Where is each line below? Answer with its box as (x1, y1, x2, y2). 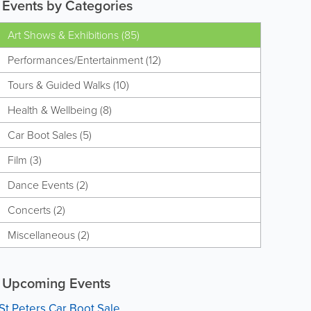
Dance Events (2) (7, 177, 88, 193)
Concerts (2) (7, 202, 65, 218)
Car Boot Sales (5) (7, 127, 92, 143)
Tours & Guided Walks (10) (7, 77, 129, 93)
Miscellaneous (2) (7, 227, 90, 243)
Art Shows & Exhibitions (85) (7, 27, 140, 43)
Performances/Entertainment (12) (7, 52, 161, 68)
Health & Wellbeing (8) (7, 102, 112, 118)
